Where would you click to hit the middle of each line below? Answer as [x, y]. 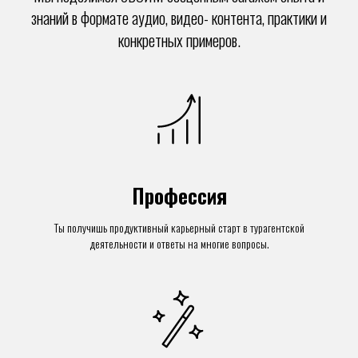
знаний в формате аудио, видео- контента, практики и [179, 18]
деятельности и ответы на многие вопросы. [179, 243]
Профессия [179, 195]
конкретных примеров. [179, 40]
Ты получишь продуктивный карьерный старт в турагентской [179, 227]
